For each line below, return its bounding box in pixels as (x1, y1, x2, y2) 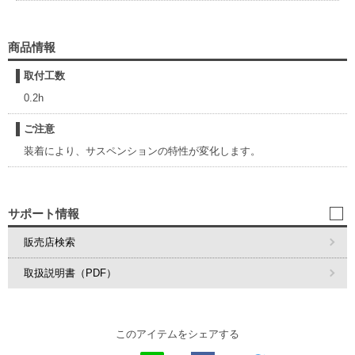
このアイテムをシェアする (116, 328, 239, 340)
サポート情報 (8, 207, 79, 220)
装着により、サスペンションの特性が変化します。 (24, 145, 261, 157)
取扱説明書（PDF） (24, 267, 116, 279)
